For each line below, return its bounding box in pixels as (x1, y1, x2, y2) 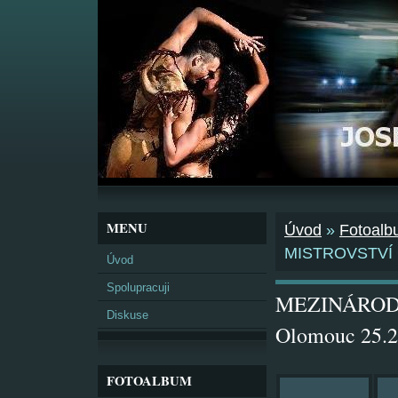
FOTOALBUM (107, 371, 192, 390)
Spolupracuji (107, 281, 170, 294)
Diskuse (107, 308, 148, 322)
